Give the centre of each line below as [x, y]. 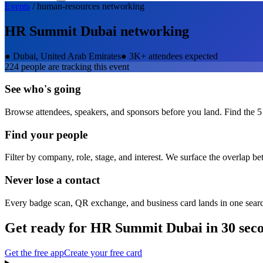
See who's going [43, 89]
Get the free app [34, 252]
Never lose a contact [52, 180]
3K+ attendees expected [173, 56]
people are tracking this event [74, 66]
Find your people [46, 134]
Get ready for [48, 227]
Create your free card [103, 252]
